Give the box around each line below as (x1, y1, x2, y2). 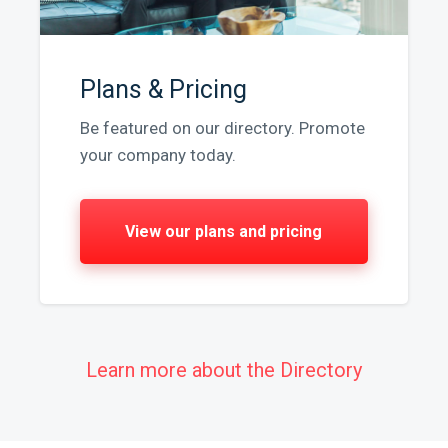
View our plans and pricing (125, 222, 323, 241)
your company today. (79, 145, 236, 165)
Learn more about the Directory (86, 358, 362, 382)
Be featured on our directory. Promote (79, 118, 365, 138)
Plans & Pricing (79, 75, 247, 104)
